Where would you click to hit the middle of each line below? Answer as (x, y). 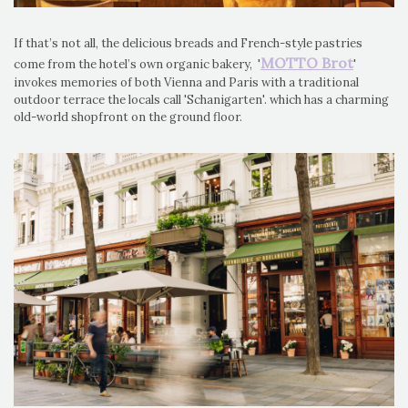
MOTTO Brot (307, 62)
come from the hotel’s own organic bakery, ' (137, 64)
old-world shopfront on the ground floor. (129, 117)
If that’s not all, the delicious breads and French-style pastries (188, 43)
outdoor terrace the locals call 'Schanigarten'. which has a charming (201, 99)
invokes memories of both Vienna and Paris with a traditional (186, 82)
